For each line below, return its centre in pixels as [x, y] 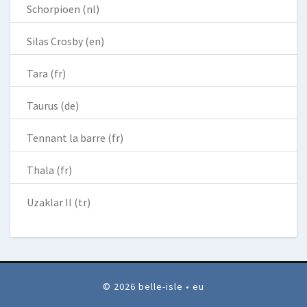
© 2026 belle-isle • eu [153, 286]
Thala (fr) [49, 170]
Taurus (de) [53, 105]
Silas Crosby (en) [65, 41]
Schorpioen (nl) [63, 9]
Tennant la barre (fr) [75, 137]
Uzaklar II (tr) [59, 202]
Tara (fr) [46, 73]
